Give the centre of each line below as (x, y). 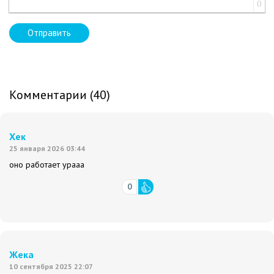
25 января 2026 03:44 (47, 149)
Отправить (49, 33)
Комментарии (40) (60, 95)
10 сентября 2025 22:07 (51, 267)
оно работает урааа (48, 165)
